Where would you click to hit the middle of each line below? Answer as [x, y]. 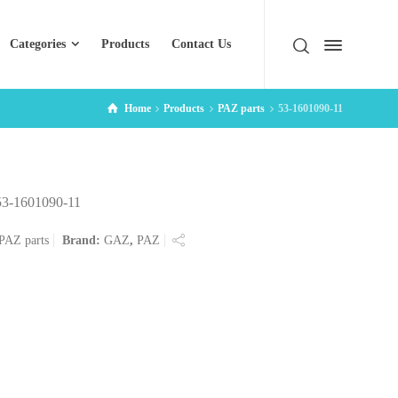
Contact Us [201, 44]
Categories [38, 44]
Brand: [84, 240]
